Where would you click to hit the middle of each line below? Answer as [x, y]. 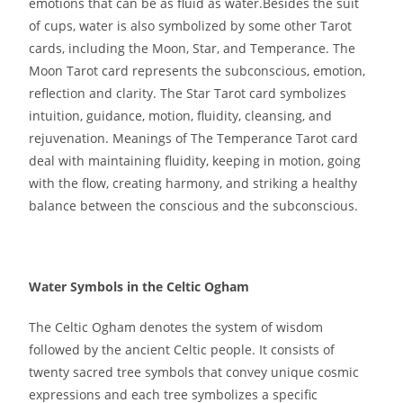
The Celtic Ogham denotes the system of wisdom [176, 327]
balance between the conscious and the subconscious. [194, 205]
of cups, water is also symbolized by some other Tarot [191, 25]
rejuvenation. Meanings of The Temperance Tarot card [194, 138]
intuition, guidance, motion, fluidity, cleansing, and [181, 115]
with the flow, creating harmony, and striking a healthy [193, 183]
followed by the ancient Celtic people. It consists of [182, 349]
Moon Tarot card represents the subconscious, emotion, [197, 70]
